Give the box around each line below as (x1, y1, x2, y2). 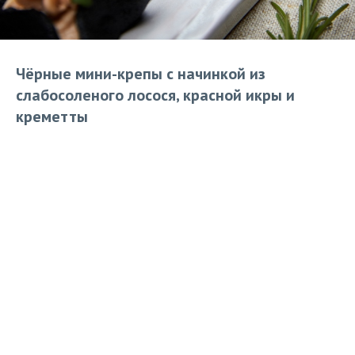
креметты (16, 106, 88, 127)
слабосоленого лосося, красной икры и (16, 85, 295, 105)
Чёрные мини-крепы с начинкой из (16, 63, 265, 84)
